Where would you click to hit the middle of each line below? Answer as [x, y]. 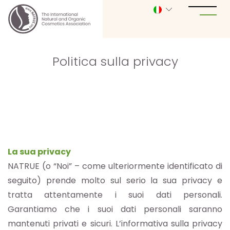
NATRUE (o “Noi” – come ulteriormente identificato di [115, 166]
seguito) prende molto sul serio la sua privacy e [115, 181]
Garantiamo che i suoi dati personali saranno [115, 209]
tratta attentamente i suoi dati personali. [115, 195]
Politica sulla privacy [115, 62]
